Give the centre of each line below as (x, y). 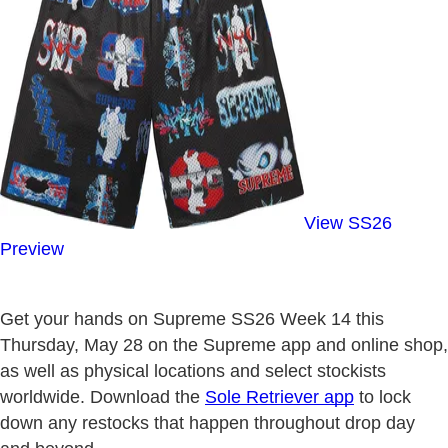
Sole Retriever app (279, 396)
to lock (382, 396)
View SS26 (348, 222)
